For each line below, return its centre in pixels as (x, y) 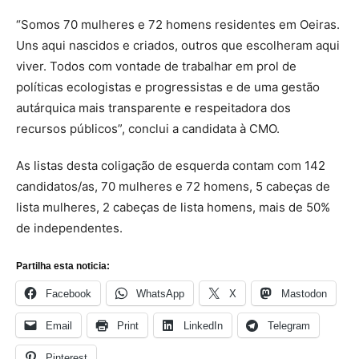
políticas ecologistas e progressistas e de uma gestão (168, 87)
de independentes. (69, 228)
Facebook (69, 293)
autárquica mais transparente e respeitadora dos (153, 107)
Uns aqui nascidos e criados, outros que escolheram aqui (178, 45)
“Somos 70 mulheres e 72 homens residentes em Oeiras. (178, 24)
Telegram (289, 325)
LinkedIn (203, 325)
